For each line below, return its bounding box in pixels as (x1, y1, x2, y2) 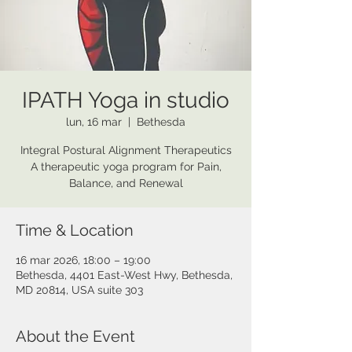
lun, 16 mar (66, 115, 122, 128)
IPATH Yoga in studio (22, 87, 229, 113)
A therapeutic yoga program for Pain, (30, 160, 222, 173)
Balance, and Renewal (68, 177, 183, 189)
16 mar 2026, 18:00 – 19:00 (16, 254, 151, 266)
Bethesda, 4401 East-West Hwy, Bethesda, (16, 269, 233, 281)
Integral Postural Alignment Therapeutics (20, 144, 232, 156)
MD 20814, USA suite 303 (16, 284, 143, 296)
